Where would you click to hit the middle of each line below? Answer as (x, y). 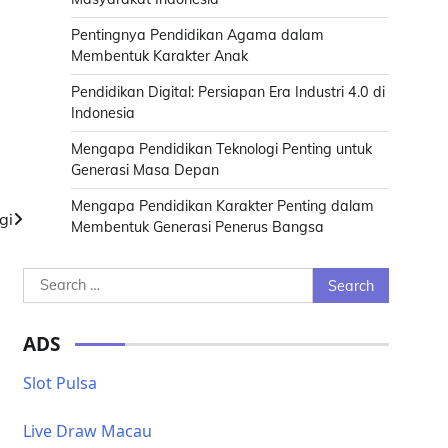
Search (48, 279)
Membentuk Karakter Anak (159, 56)
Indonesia (103, 113)
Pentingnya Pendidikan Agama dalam (197, 35)
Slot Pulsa (60, 383)
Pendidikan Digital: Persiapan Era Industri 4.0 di (228, 92)
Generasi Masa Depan (145, 170)
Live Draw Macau (87, 431)
